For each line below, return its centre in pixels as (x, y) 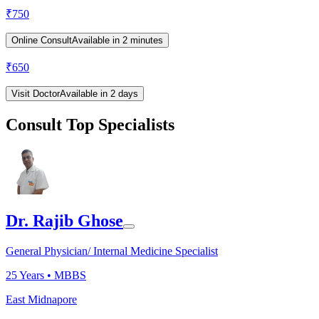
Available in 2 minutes (117, 41)
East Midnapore (41, 299)
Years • (36, 275)
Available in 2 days (99, 94)
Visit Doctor (36, 94)
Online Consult (42, 41)
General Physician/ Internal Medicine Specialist (112, 251)
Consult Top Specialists (90, 125)
